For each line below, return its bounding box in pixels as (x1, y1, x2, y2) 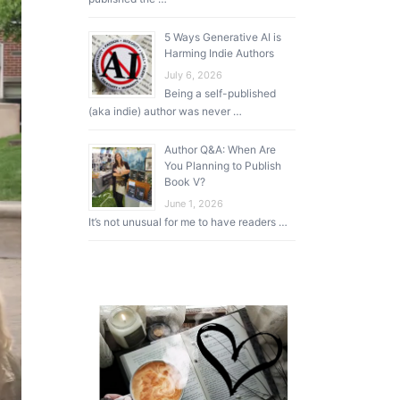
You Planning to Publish (163, 159, 281, 172)
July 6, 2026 (163, 69, 222, 81)
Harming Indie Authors (163, 46, 274, 60)
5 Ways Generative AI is (163, 30, 281, 44)
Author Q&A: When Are (163, 143, 276, 156)
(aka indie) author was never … (87, 104, 242, 118)
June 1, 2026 (163, 197, 223, 210)
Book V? (163, 175, 205, 188)
